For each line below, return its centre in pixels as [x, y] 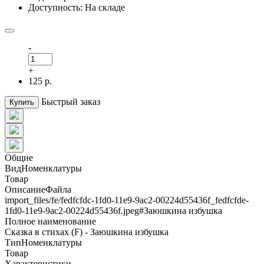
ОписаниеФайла [38, 189]
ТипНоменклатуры [43, 242]
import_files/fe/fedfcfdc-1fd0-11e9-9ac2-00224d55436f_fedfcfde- [127, 200]
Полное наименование [50, 221]
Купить [22, 102]
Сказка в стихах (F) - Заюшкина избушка [87, 232]
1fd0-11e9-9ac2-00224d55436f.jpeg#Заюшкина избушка [113, 210]
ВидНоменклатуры [43, 168]
